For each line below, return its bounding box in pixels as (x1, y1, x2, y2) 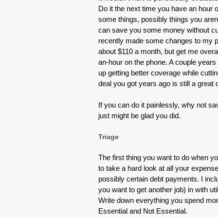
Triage (98, 133, 119, 141)
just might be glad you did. (98, 111, 181, 120)
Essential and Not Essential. (98, 207, 187, 215)
